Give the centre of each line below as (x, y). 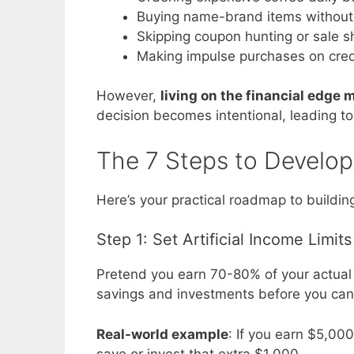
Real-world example (162, 334)
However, (128, 96)
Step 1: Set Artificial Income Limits (224, 240)
